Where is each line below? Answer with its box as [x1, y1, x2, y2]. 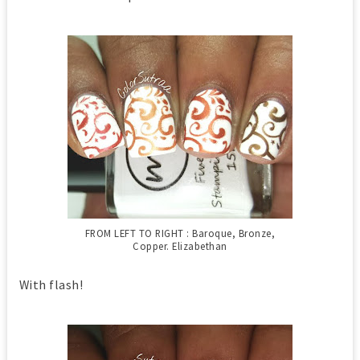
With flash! [18, 276, 84, 292]
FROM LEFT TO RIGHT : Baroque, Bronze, [84, 227, 276, 239]
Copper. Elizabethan [133, 239, 227, 252]
